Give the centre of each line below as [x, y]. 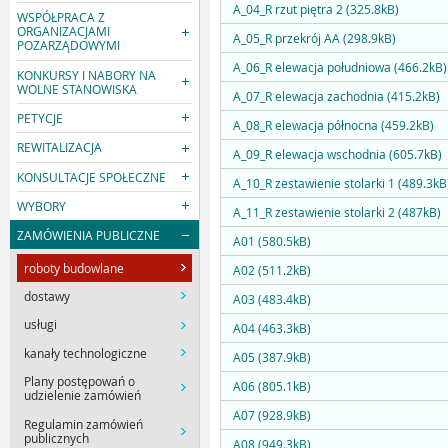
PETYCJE [40, 118]
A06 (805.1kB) [272, 386]
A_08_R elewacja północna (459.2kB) [333, 125]
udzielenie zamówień [83, 395]
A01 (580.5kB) [272, 241]
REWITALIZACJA [60, 147]
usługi [41, 324]
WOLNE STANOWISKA [77, 88]
